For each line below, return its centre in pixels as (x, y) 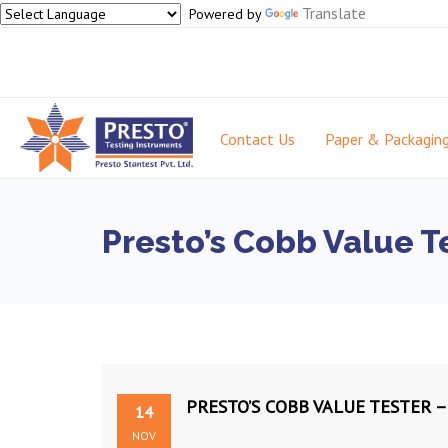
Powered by (223, 14)
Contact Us (257, 139)
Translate (334, 13)
